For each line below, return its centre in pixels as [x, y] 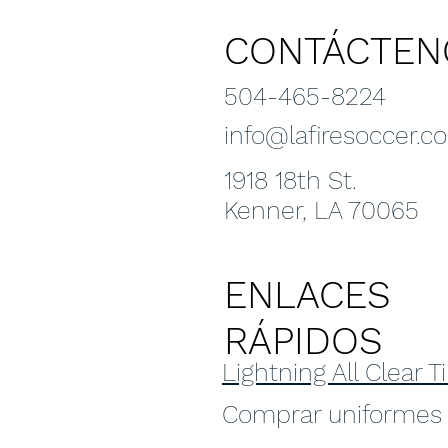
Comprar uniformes [332, 414]
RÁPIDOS [303, 341]
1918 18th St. [290, 180]
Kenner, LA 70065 [321, 210]
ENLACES [307, 295]
